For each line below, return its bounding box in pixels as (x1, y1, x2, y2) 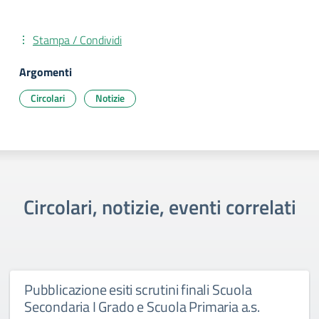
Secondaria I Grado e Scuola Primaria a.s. (24, 296, 260, 318)
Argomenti (19, 63, 72, 80)
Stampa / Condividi (33, 31, 122, 48)
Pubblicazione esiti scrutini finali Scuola (24, 278, 252, 300)
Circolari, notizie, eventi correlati (23, 192, 296, 222)
